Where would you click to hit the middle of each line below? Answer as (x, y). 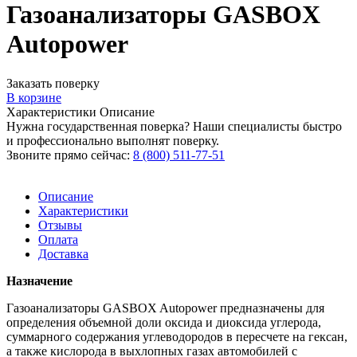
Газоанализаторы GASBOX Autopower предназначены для (165, 308)
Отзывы (60, 225)
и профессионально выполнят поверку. (113, 140)
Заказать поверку (53, 83)
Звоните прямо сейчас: (70, 155)
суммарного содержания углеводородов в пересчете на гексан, (177, 336)
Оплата (58, 239)
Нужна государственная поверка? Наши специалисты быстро (174, 126)
